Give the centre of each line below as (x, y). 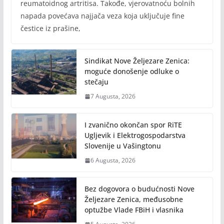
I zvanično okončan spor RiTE (133, 125)
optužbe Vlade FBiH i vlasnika (134, 210)
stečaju (96, 82)
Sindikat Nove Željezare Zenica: (137, 61)
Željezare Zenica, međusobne (133, 199)
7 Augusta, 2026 (113, 96)
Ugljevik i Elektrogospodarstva (135, 135)
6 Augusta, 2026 (113, 160)
